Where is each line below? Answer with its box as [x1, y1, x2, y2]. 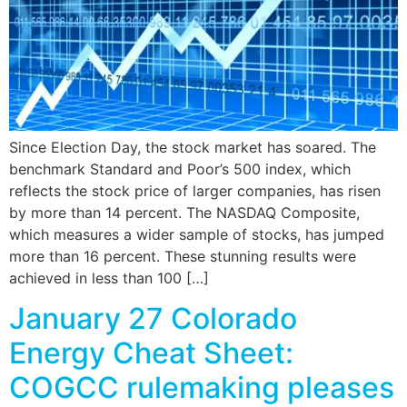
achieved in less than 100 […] [9, 268, 209, 287]
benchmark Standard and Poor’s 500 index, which [9, 159, 351, 178]
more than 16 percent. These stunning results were [9, 246, 356, 265]
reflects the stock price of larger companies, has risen [9, 181, 381, 200]
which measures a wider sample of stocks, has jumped [9, 224, 384, 243]
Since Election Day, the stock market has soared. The [9, 137, 376, 156]
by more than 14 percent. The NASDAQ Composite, [9, 203, 360, 222]
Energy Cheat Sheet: [9, 335, 293, 372]
